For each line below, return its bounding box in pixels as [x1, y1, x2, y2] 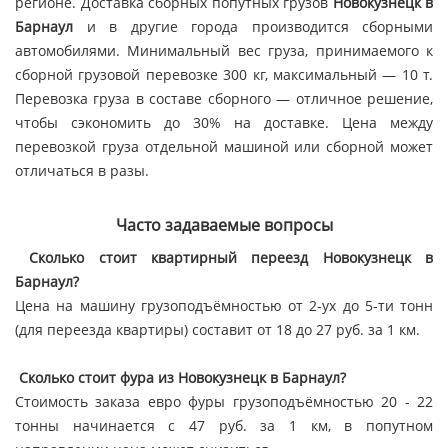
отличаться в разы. [15, 161, 149, 181]
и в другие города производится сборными [73, 17, 433, 37]
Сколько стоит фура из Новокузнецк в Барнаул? [19, 368, 346, 388]
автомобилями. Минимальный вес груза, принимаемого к [15, 41, 433, 61]
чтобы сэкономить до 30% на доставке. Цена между [15, 113, 433, 133]
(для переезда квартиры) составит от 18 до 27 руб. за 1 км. [15, 320, 420, 340]
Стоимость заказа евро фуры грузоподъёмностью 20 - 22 [15, 392, 433, 412]
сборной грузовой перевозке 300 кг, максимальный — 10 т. [15, 65, 433, 85]
